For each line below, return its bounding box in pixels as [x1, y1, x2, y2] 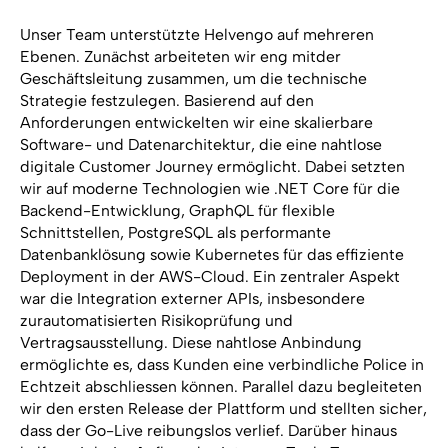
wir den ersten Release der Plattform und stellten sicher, [19, 399, 427, 419]
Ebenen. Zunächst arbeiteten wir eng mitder [19, 47, 341, 67]
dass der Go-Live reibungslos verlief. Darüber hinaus [19, 421, 397, 441]
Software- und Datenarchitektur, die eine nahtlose [19, 135, 382, 155]
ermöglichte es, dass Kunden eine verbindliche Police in [19, 355, 424, 375]
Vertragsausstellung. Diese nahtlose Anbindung [19, 333, 362, 353]
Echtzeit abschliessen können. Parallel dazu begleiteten [19, 377, 422, 397]
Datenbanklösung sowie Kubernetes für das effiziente [19, 245, 404, 265]
